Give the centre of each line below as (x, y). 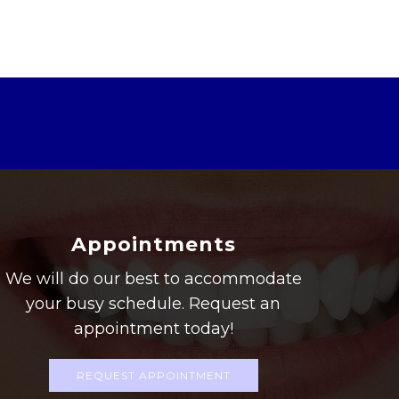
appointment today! (153, 329)
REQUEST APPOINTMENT (153, 375)
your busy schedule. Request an (154, 304)
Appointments (153, 244)
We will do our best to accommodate (153, 279)
